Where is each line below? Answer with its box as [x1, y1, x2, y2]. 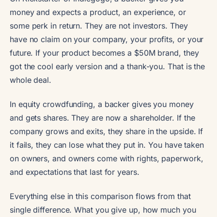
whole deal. [10, 75, 52, 85]
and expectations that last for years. [10, 167, 139, 177]
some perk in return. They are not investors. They [10, 20, 188, 31]
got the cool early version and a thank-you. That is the [10, 61, 205, 71]
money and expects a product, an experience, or [10, 7, 186, 17]
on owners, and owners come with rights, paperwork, [10, 153, 203, 163]
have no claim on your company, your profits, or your [10, 34, 204, 44]
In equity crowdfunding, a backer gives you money [10, 99, 194, 109]
